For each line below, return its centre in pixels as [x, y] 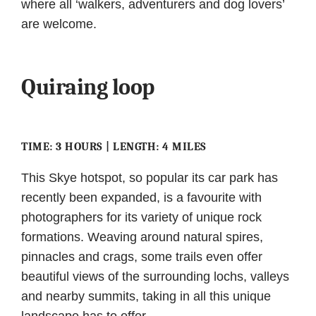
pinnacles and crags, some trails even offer [142, 257]
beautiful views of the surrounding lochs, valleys [155, 277]
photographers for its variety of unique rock [141, 218]
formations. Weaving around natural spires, [142, 237]
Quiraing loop [88, 87]
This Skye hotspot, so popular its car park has [150, 178]
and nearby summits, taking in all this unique [146, 297]
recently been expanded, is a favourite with [141, 198]
